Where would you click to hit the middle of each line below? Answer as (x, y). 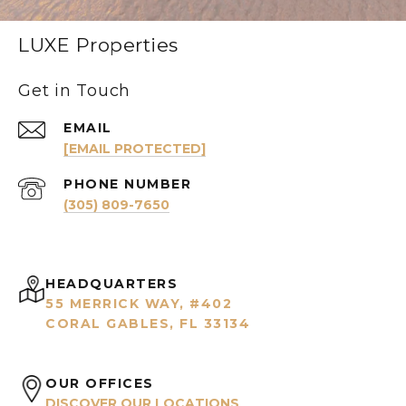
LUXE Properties (98, 45)
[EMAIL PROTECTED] (135, 149)
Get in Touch (74, 91)
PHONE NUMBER (127, 184)
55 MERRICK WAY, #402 (139, 304)
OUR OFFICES (100, 384)
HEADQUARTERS (111, 284)
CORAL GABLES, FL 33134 (148, 324)
